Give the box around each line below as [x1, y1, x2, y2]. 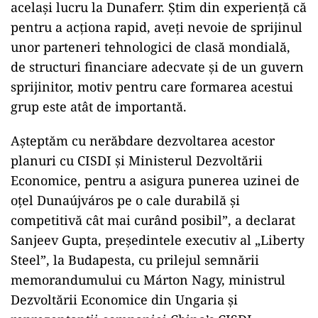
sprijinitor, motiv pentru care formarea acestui [11, 78, 293, 95]
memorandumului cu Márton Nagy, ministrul [11, 271, 285, 288]
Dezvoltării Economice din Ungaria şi [11, 291, 238, 308]
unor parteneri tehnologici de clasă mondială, [11, 38, 290, 55]
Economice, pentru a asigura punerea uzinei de [11, 172, 300, 189]
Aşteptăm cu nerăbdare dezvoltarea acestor [11, 132, 275, 149]
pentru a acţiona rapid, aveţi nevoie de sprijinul [11, 18, 302, 35]
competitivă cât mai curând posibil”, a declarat [11, 212, 295, 229]
